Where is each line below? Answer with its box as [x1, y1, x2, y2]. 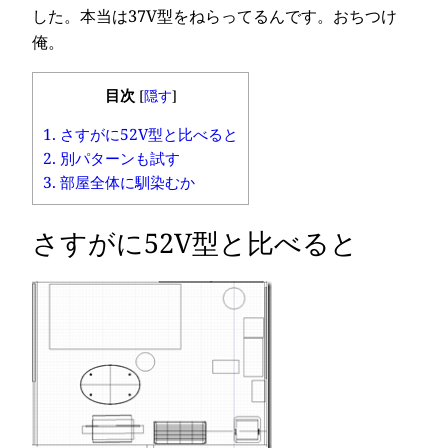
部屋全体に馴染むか [56, 171, 195, 194]
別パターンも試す [56, 147, 180, 170]
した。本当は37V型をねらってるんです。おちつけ [32, 5, 397, 28]
